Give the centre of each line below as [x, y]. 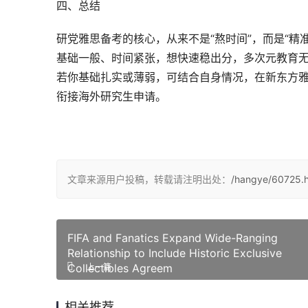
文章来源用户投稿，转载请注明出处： [149, 179]
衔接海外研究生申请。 [111, 96]
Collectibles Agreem [120, 268]
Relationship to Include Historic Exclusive [175, 253]
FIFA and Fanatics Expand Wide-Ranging [173, 238]
